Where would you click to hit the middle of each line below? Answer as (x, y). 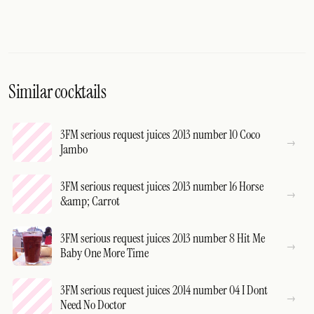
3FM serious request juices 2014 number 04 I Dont (164, 290)
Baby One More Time (104, 253)
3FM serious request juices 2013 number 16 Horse (162, 186)
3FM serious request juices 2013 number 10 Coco (160, 135)
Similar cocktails (57, 92)
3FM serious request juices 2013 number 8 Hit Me (163, 238)
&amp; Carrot (90, 201)
